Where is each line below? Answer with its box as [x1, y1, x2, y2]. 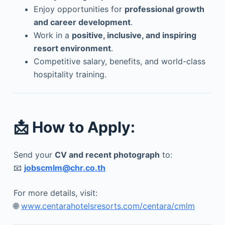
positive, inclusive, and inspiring [71, 30, 196, 40]
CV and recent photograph [54, 150, 160, 160]
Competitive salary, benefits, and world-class [33, 56, 205, 66]
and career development [33, 17, 131, 27]
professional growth [124, 4, 204, 14]
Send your [13, 150, 55, 160]
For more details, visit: [13, 188, 97, 198]
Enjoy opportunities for [33, 4, 125, 14]
